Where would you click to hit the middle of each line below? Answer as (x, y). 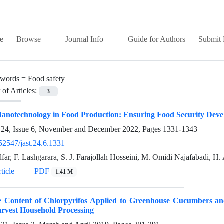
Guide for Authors (157, 39)
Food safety (46, 79)
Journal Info (85, 39)
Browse (30, 39)
